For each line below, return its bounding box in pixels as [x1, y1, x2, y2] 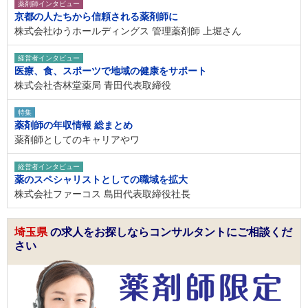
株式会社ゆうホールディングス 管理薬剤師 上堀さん [14, 25, 241, 36]
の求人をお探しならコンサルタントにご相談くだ [50, 225, 292, 238]
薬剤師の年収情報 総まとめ [14, 119, 133, 131]
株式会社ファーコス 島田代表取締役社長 [14, 188, 190, 199]
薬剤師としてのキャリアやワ [14, 133, 140, 145]
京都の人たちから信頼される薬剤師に [14, 10, 178, 22]
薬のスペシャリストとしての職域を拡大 [14, 173, 188, 185]
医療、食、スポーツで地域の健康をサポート [14, 65, 207, 76]
